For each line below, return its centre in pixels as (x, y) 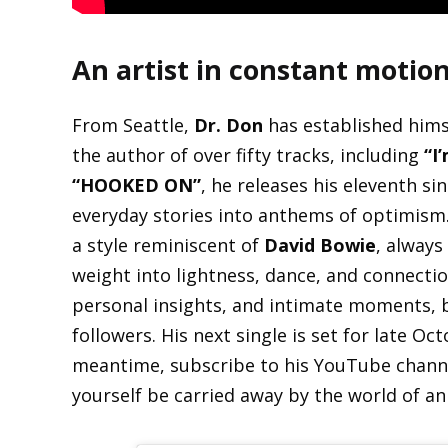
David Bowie (320, 245)
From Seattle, (133, 125)
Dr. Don (228, 125)
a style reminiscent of (168, 245)
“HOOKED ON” (136, 185)
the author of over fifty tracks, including (248, 155)
